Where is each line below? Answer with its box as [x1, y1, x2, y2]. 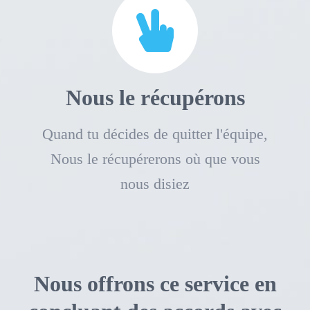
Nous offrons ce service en [33, 271, 277, 296]
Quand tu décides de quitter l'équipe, [42, 125, 268, 143]
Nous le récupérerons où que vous [50, 149, 260, 167]
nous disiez [120, 174, 190, 192]
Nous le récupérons [65, 84, 245, 110]
